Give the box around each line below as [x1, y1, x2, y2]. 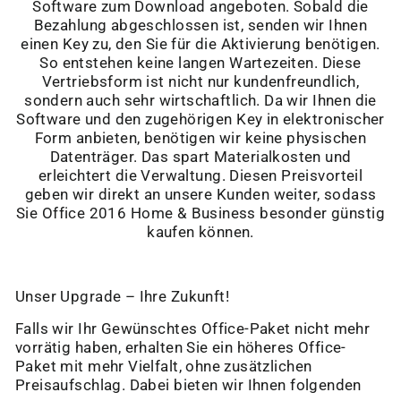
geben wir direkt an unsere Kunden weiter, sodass [24, 186, 377, 204]
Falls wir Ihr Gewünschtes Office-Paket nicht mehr [15, 320, 371, 338]
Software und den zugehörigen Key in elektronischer [16, 111, 385, 129]
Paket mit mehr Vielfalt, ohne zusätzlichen [15, 358, 312, 376]
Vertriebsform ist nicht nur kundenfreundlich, [41, 73, 360, 91]
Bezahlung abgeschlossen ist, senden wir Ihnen [33, 17, 368, 35]
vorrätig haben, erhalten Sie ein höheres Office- [15, 339, 346, 357]
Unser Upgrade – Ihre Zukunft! [15, 288, 230, 306]
